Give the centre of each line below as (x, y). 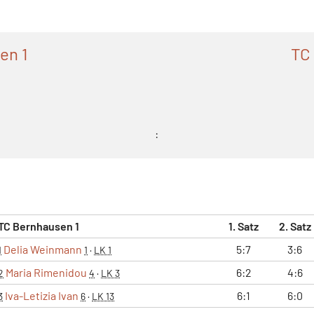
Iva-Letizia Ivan (42, 295)
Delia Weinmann (43, 249)
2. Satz (295, 226)
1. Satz (244, 226)
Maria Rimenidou (46, 272)
